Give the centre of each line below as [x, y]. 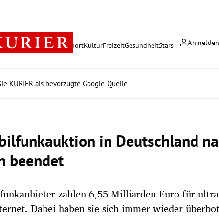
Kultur [93, 45]
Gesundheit [142, 45]
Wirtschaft [52, 45]
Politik [28, 45]
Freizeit [114, 45]
